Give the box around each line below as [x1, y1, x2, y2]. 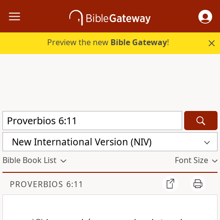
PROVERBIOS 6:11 [10, 179, 83, 190]
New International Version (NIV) [12, 135, 152, 148]
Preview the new [47, 37, 111, 48]
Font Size [174, 155, 208, 166]
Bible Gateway [110, 37, 167, 48]
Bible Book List [2, 155, 56, 166]
